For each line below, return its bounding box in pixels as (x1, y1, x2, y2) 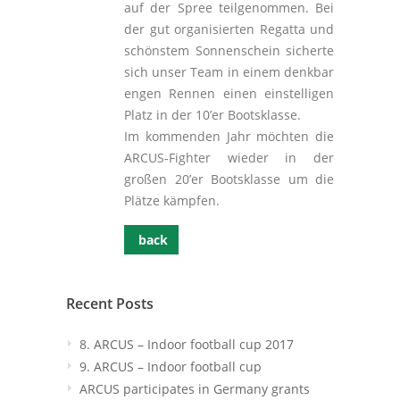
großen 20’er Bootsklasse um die (124, 171, 334, 188)
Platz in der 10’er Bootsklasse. (124, 106, 301, 124)
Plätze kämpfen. (124, 192, 220, 210)
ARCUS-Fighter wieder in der (124, 149, 334, 167)
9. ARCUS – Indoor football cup (79, 358, 262, 376)
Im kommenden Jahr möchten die (124, 128, 334, 146)
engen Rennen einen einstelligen (124, 85, 334, 103)
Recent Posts (66, 294, 154, 314)
